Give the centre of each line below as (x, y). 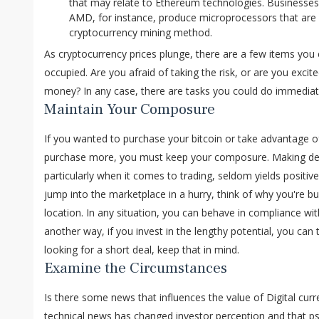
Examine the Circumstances (136, 268)
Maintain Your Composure (130, 110)
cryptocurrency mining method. (141, 33)
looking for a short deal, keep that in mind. (142, 250)
